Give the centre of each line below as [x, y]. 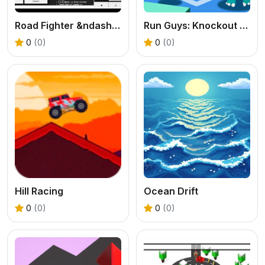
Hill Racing [39, 191]
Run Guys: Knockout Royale [244, 25]
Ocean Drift [171, 191]
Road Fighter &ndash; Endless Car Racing [116, 25]
